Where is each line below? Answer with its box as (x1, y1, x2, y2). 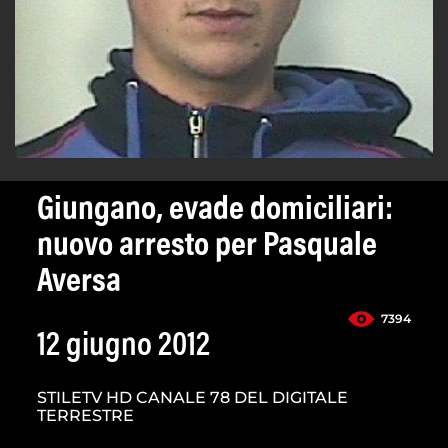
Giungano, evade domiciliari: (37, 194, 393, 229)
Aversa (37, 266, 121, 301)
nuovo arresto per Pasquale (37, 230, 377, 265)
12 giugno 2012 (37, 330, 210, 365)
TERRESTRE (37, 406, 134, 426)
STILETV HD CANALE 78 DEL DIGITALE (37, 388, 348, 408)
